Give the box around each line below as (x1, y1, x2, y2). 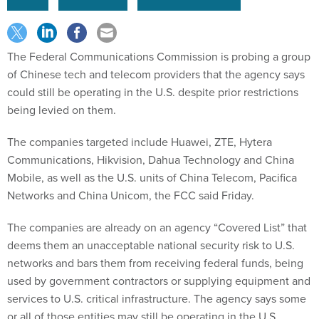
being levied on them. (7, 102, 116, 119)
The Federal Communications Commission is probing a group (7, 48, 310, 66)
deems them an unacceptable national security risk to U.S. (7, 237, 295, 254)
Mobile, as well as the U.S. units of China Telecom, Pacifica (7, 169, 297, 187)
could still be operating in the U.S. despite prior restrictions (7, 84, 298, 101)
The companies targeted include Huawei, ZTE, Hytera (7, 134, 272, 151)
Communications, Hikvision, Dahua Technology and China (7, 152, 294, 169)
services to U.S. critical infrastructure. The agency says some (7, 291, 306, 308)
